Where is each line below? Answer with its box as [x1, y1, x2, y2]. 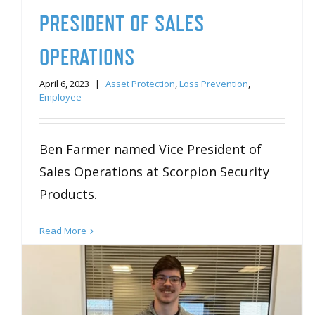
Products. [39, 186, 97, 203]
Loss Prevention [179, 77, 248, 91]
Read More [39, 224, 86, 238]
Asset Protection [105, 77, 175, 91]
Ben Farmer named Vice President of [39, 141, 262, 158]
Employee [39, 91, 82, 104]
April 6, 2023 [39, 77, 89, 91]
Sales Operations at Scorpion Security [39, 163, 269, 181]
